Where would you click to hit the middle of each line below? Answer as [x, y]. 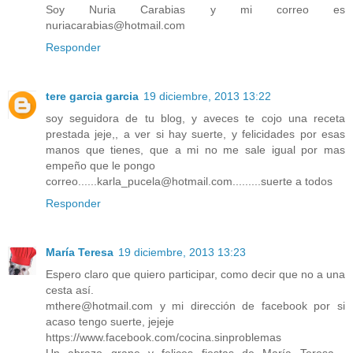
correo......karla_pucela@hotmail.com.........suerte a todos [189, 181]
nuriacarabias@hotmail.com [115, 25]
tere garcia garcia [92, 96]
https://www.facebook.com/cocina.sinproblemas [163, 337]
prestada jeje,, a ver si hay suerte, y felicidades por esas [195, 134]
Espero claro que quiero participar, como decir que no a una [195, 274]
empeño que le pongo [100, 165]
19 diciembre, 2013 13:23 [182, 252]
